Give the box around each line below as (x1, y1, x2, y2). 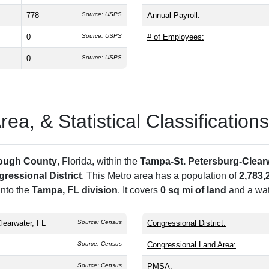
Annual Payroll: (147, 11, 200, 20)
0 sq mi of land (160, 185, 226, 196)
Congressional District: (147, 219, 226, 228)
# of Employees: (147, 32, 204, 42)
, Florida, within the (57, 156, 140, 167)
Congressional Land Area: (147, 240, 236, 250)
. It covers (118, 185, 160, 196)
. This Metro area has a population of (82, 171, 239, 181)
